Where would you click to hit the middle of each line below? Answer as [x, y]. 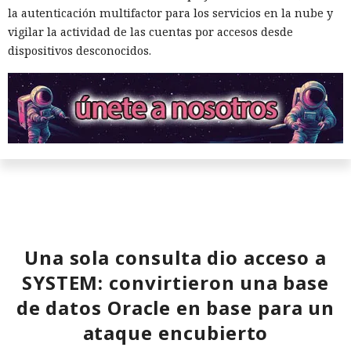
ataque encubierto [175, 333]
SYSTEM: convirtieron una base [175, 283]
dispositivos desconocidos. [80, 50]
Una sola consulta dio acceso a [175, 258]
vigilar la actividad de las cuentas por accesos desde [150, 31]
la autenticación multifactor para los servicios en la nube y [170, 13]
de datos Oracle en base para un [175, 308]
